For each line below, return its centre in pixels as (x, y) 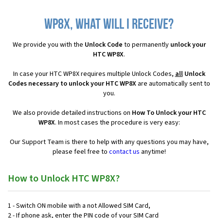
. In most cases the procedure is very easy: (117, 123)
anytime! (153, 152)
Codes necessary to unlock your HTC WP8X (72, 84)
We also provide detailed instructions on (72, 113)
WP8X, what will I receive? (109, 25)
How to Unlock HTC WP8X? (64, 179)
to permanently (146, 45)
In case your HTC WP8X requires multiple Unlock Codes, (94, 74)
